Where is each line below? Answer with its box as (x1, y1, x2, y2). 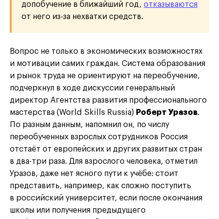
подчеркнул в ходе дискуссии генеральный (10, 84, 175, 92)
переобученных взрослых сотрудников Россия (10, 133, 188, 141)
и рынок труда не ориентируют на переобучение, (10, 72, 200, 80)
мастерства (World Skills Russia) (10, 109, 136, 117)
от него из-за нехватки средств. (22, 13, 143, 21)
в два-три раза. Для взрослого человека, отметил (10, 157, 197, 166)
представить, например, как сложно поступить (10, 182, 191, 190)
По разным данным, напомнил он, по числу (10, 121, 169, 129)
